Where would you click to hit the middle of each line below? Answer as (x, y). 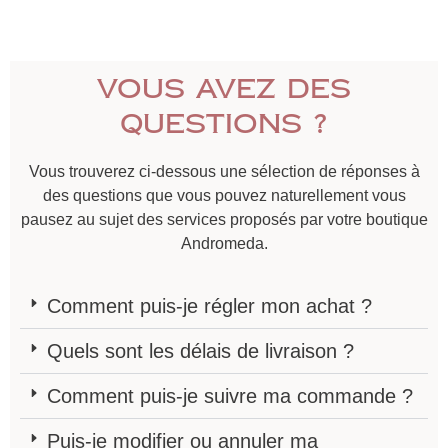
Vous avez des (224, 88)
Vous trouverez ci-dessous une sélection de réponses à (224, 171)
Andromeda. (224, 243)
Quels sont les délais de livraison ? (200, 350)
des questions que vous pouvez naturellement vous (224, 195)
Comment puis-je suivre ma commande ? (229, 395)
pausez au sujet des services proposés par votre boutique (224, 219)
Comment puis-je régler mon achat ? (209, 305)
